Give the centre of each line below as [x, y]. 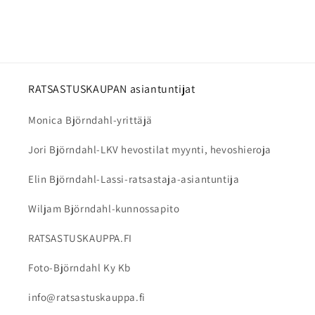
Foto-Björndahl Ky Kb [79, 268]
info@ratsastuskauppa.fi [87, 297]
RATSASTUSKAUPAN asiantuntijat [112, 89]
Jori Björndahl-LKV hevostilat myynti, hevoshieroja [150, 150]
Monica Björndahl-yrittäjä [90, 120]
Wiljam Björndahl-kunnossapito [104, 209]
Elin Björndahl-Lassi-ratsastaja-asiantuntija [134, 179]
